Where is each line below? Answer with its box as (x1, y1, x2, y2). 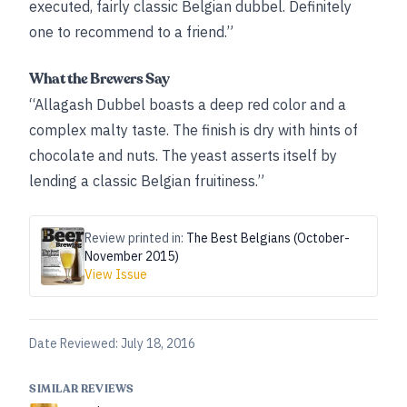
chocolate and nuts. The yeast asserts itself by (29, 146, 337, 164)
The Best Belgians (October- (186, 230, 350, 246)
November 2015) (84, 248, 179, 264)
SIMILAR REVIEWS (29, 382, 134, 396)
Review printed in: (84, 230, 186, 246)
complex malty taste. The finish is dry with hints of (29, 121, 358, 139)
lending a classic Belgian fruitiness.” (29, 172, 264, 190)
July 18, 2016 (121, 335, 195, 352)
